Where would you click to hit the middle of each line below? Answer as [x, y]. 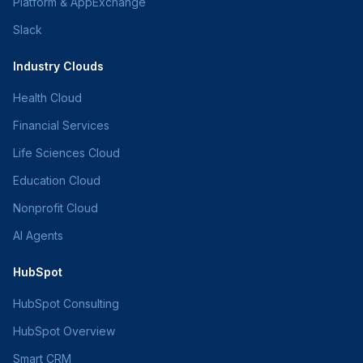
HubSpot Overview [64, 331]
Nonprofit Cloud [56, 208]
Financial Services [61, 125]
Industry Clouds [58, 66]
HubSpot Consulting [66, 303]
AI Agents [38, 235]
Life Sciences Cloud [66, 153]
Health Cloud [47, 98]
